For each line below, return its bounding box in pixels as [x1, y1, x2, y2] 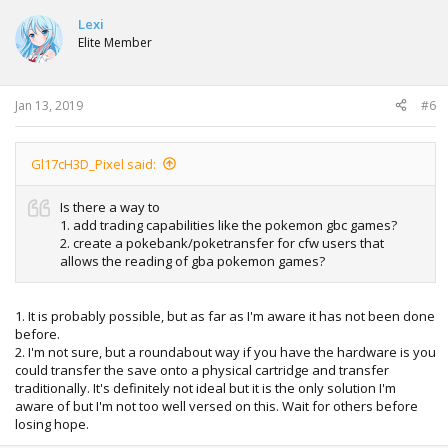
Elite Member [78, 34, 152, 52]
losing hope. [15, 415, 89, 434]
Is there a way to [60, 197, 160, 216]
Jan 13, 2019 [15, 96, 83, 114]
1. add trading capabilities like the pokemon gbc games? [60, 215, 397, 234]
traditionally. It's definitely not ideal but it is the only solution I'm [15, 379, 396, 398]
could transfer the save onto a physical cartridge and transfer [15, 361, 389, 380]
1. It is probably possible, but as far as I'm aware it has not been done [15, 307, 435, 326]
